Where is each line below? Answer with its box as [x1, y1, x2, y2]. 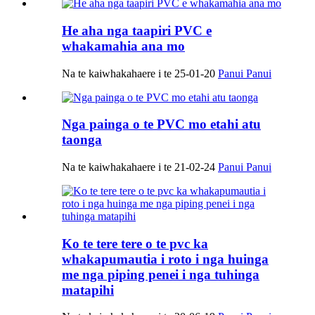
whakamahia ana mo [62, 38, 185, 53]
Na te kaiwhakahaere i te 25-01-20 [62, 67, 215, 79]
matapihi [62, 282, 114, 297]
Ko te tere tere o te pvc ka [62, 236, 208, 251]
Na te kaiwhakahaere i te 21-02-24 [62, 160, 215, 173]
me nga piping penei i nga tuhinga [62, 266, 259, 282]
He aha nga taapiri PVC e [62, 22, 212, 38]
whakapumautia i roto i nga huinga [62, 251, 269, 266]
